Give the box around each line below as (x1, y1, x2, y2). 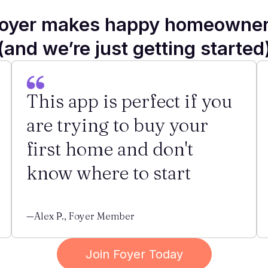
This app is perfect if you (26, 90, 232, 112)
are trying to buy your (26, 114, 208, 136)
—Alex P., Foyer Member (26, 210, 135, 222)
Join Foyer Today (85, 247, 183, 261)
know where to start (26, 162, 191, 184)
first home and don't (26, 138, 193, 160)
